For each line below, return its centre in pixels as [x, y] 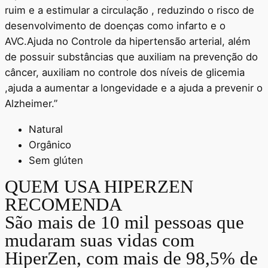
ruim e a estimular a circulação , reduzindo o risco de [130, 10]
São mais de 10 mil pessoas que [124, 223]
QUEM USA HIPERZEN [99, 187]
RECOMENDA [63, 205]
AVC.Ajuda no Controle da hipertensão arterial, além [128, 41]
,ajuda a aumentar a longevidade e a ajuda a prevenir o [134, 88]
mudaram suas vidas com [100, 240]
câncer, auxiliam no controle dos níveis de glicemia [125, 72]
